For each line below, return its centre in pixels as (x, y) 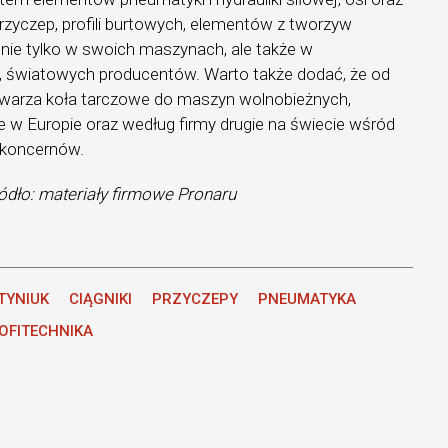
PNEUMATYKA (307, 298)
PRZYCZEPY (195, 298)
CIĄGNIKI (101, 298)
